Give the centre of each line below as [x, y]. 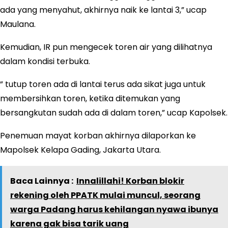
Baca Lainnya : [42, 181]
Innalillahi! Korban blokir [130, 181]
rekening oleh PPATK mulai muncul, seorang [105, 195]
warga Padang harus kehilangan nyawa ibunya [114, 209]
